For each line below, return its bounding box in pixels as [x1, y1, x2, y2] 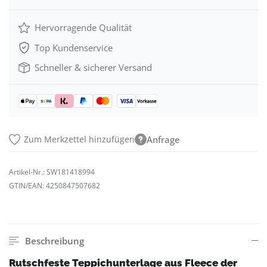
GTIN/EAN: [9, 181, 46, 191]
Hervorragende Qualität [32, 21, 132, 34]
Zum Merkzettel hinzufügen [24, 133, 135, 145]
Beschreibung [24, 235, 84, 247]
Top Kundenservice [32, 41, 113, 54]
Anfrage [147, 133, 181, 146]
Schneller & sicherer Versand [32, 61, 153, 74]
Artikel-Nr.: [9, 167, 46, 178]
